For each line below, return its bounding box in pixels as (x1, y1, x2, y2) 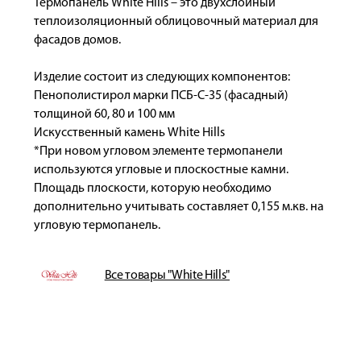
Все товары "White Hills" (104, 268, 230, 282)
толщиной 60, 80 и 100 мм (33, 108, 175, 121)
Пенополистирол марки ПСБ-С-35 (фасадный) (33, 89, 288, 102)
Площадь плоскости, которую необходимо (33, 182, 272, 195)
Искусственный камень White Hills (33, 127, 225, 139)
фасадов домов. (33, 34, 121, 47)
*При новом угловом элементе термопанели (33, 145, 283, 158)
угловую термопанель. (33, 219, 160, 232)
